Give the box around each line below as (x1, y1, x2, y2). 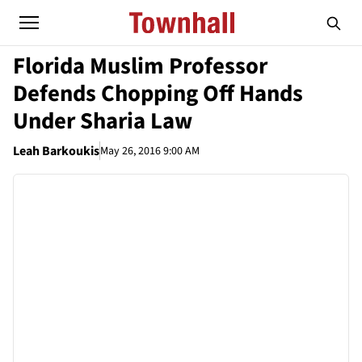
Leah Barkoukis (13, 142, 99, 160)
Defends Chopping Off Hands (13, 78, 303, 110)
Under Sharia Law (13, 105, 192, 137)
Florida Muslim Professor (13, 50, 267, 82)
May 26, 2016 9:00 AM (100, 142, 200, 159)
